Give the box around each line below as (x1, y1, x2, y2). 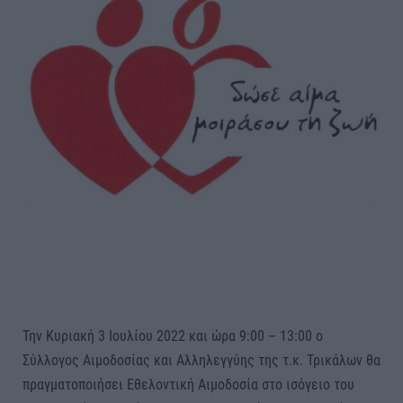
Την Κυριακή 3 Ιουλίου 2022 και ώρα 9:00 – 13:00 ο (22, 327, 323, 345)
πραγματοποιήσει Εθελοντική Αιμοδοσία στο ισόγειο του (22, 375, 354, 393)
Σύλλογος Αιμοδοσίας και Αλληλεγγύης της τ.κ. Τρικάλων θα (22, 351, 381, 369)
